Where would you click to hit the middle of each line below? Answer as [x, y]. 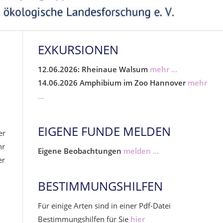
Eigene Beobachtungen [81, 151]
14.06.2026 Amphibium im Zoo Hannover [112, 83]
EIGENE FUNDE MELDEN [104, 131]
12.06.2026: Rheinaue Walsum [93, 69]
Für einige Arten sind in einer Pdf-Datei [104, 206]
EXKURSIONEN [78, 50]
